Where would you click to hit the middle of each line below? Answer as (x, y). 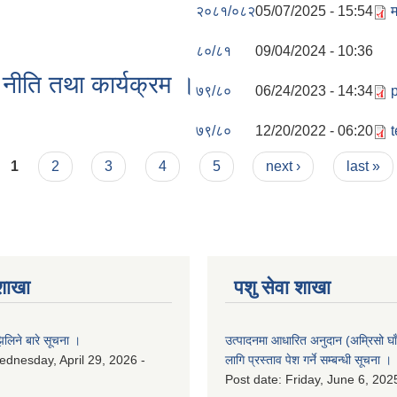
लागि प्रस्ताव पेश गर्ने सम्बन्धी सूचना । (308, 360)
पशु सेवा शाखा (282, 288)
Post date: (255, 380)
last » (363, 167)
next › (284, 167)
